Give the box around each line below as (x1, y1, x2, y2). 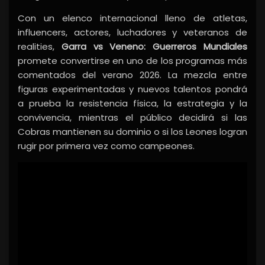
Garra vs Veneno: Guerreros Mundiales (61, 40, 248, 53)
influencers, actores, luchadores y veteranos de (18, 26, 247, 39)
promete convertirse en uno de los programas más (18, 54, 247, 67)
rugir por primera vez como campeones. (18, 140, 195, 153)
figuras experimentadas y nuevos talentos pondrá (18, 83, 247, 96)
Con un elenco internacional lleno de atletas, (18, 12, 247, 25)
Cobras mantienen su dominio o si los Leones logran (18, 125, 247, 138)
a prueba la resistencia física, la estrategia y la (18, 97, 247, 110)
